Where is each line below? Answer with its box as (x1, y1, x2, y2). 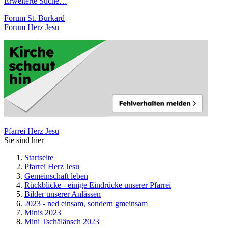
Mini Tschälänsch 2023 (24, 217, 99, 226)
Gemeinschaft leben (24, 172, 88, 180)
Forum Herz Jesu (4, 23, 59, 32)
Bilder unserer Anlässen (24, 190, 101, 198)
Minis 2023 (24, 208, 61, 217)
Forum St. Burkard (4, 14, 65, 22)
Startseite (24, 153, 53, 162)
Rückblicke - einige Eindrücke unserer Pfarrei (24, 181, 171, 189)
